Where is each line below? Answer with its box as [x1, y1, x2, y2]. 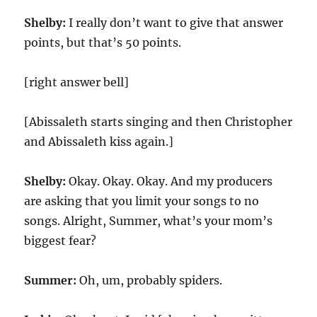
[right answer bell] [24, 75, 129, 89]
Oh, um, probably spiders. [76, 273, 223, 287]
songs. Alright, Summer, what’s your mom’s [24, 214, 273, 228]
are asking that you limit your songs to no [24, 194, 260, 208]
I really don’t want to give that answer [66, 16, 284, 30]
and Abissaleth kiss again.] [24, 134, 174, 149]
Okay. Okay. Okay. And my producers [66, 174, 273, 188]
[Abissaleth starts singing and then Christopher [24, 115, 293, 129]
